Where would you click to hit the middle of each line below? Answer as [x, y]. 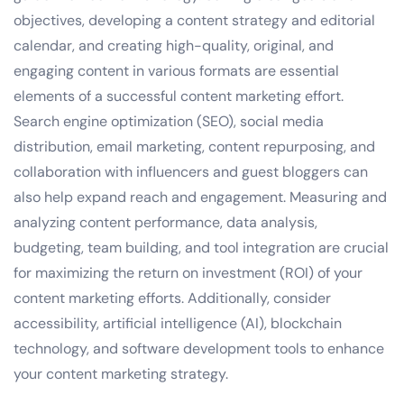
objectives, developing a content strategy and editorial [194, 20]
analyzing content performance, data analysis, [165, 222]
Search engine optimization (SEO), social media [169, 121]
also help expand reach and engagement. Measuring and [200, 197]
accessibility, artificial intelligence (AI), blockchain [178, 323]
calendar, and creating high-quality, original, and [174, 45]
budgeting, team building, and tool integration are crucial [201, 247]
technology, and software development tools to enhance [199, 348]
